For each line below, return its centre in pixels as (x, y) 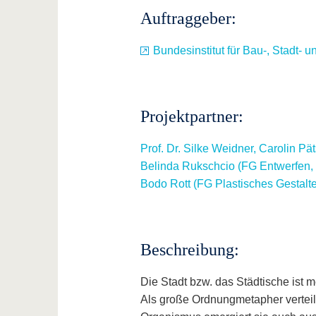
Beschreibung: (189, 250)
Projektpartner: (192, 117)
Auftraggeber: (188, 19)
